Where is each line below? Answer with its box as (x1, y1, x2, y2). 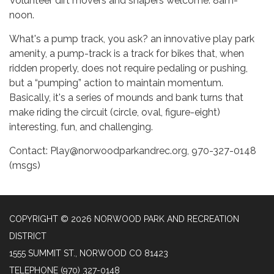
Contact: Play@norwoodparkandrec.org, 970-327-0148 (9, 145, 256, 157)
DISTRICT (9, 231, 46, 241)
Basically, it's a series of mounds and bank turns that (9, 92, 243, 103)
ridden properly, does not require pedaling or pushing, (9, 62, 248, 74)
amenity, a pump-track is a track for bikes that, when (9, 48, 244, 59)
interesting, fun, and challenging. (9, 121, 155, 133)
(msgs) (9, 160, 40, 171)
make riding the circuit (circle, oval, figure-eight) (9, 106, 220, 118)
